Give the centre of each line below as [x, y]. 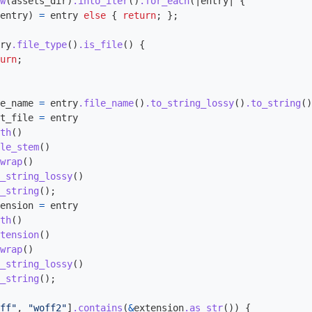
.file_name [106, 103]
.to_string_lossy [189, 103]
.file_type [39, 45]
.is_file [100, 45]
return [139, 15]
